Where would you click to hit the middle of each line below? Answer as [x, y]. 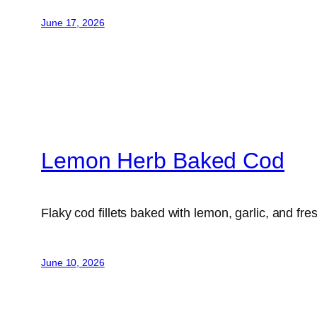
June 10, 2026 [73, 263]
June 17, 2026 [73, 23]
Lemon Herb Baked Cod [163, 160]
